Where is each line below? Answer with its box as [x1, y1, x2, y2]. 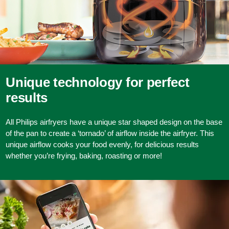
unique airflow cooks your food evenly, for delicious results [6, 140, 199, 149]
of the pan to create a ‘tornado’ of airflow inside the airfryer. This [6, 129, 215, 138]
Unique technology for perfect [6, 75, 190, 90]
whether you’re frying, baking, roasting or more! [6, 151, 163, 161]
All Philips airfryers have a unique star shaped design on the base [6, 118, 223, 127]
